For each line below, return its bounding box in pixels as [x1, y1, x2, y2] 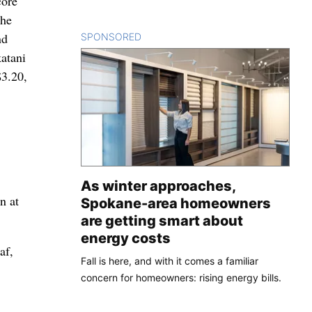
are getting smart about [81, 212, 243, 229]
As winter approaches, [81, 177, 235, 194]
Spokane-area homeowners [81, 194, 271, 212]
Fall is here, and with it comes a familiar [81, 254, 258, 267]
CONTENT [141, 30, 189, 42]
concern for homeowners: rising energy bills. [81, 271, 281, 283]
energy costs [81, 229, 171, 247]
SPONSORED [81, 30, 141, 42]
